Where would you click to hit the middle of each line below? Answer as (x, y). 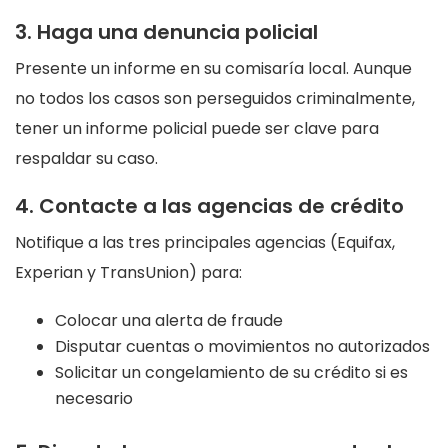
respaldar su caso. (86, 159)
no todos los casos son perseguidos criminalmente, (215, 99)
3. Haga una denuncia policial (166, 32)
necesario (94, 399)
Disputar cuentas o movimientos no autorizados (242, 347)
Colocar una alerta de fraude (169, 321)
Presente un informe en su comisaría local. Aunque (213, 69)
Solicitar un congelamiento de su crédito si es (231, 373)
